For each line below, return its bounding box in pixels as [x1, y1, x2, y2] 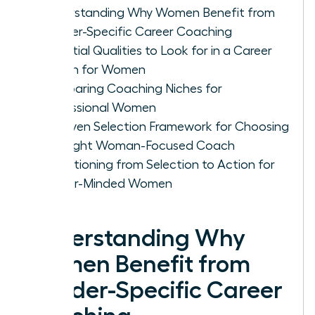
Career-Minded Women [40, 176, 172, 190]
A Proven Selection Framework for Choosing [40, 120, 289, 133]
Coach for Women [40, 63, 146, 76]
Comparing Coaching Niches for [40, 82, 222, 95]
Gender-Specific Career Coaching [40, 25, 232, 38]
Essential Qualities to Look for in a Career [40, 44, 272, 57]
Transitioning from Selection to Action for [40, 157, 275, 171]
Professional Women [40, 101, 156, 114]
